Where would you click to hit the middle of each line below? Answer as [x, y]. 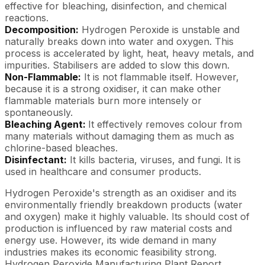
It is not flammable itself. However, [160, 77]
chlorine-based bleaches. [61, 148]
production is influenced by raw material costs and [118, 228]
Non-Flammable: [43, 77]
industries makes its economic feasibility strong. [111, 252]
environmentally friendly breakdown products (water [124, 204]
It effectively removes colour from [165, 124]
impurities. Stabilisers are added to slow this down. [117, 65]
